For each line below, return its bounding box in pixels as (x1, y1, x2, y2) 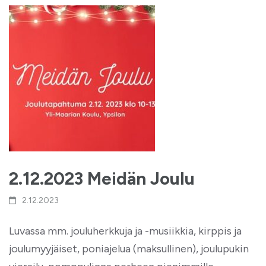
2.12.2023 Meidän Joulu (9, 168, 195, 189)
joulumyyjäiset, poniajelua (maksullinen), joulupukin (9, 242, 249, 255)
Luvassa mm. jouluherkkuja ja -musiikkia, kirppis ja (9, 224, 242, 237)
